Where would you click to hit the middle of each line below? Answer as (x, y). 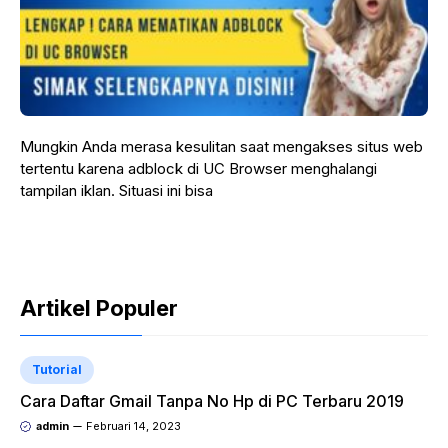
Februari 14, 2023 (133, 426)
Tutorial (57, 369)
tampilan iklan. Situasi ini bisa (116, 190)
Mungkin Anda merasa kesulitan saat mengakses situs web (221, 146)
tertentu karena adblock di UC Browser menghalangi (198, 168)
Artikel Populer (99, 308)
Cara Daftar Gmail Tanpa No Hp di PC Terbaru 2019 (212, 401)
